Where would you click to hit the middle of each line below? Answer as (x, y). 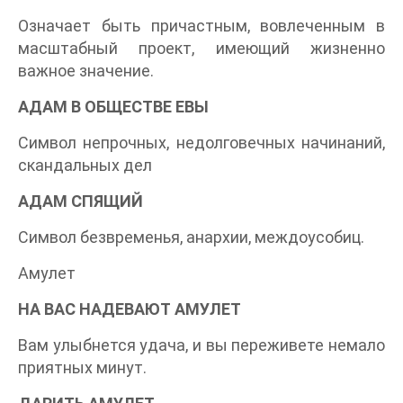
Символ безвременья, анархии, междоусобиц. (191, 237)
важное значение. (86, 71)
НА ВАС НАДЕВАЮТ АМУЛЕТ (130, 309)
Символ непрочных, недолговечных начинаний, (201, 143)
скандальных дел (85, 166)
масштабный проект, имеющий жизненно (201, 49)
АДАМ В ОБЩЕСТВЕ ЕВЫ (113, 107)
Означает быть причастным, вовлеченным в (201, 26)
